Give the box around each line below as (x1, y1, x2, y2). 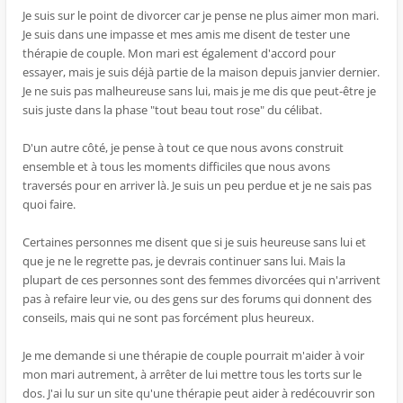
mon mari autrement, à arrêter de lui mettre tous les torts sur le (22, 366, 362, 382)
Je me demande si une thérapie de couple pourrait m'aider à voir (22, 347, 364, 363)
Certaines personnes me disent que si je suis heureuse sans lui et (22, 234, 366, 250)
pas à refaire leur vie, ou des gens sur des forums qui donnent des (22, 291, 372, 307)
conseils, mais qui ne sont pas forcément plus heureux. (22, 309, 314, 326)
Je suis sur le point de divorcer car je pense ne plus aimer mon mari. (22, 7, 379, 23)
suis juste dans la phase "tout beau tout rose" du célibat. (22, 102, 322, 118)
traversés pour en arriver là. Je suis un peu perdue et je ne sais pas (22, 177, 372, 193)
